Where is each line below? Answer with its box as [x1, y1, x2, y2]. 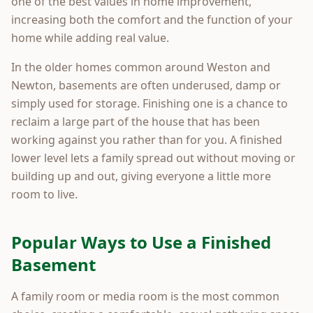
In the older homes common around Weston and [11, 59, 270, 75]
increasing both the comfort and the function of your [11, 11, 293, 27]
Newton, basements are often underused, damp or [11, 77, 281, 93]
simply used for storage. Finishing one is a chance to [11, 95, 288, 111]
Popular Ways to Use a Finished [11, 230, 271, 254]
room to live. [11, 186, 78, 202]
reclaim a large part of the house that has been [11, 113, 260, 129]
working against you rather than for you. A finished [11, 131, 282, 147]
